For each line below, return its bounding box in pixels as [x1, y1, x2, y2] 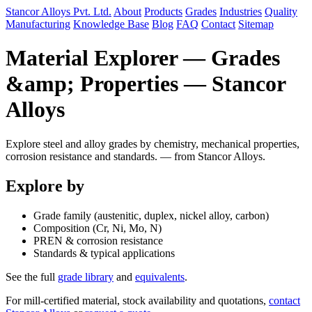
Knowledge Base [73, 18, 149, 30]
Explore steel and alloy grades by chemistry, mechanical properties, [6, 137, 299, 150]
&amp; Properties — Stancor [6, 71, 286, 97]
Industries [219, 6, 262, 17]
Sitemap [238, 18, 274, 30]
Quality [265, 6, 297, 17]
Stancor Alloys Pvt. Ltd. [6, 6, 111, 17]
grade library [58, 270, 114, 283]
